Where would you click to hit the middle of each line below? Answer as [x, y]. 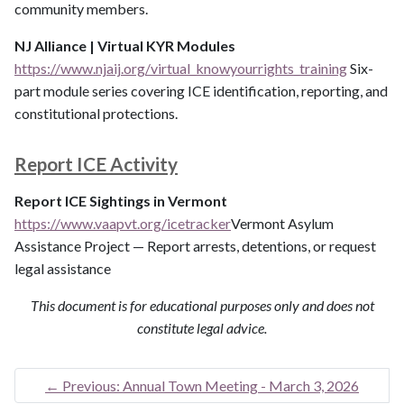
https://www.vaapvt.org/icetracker [123, 224]
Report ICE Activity [96, 164]
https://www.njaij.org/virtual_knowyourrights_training [181, 69]
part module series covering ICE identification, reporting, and [201, 91]
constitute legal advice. [202, 328]
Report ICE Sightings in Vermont [122, 201]
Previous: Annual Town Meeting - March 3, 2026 [211, 386]
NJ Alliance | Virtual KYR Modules [126, 46]
